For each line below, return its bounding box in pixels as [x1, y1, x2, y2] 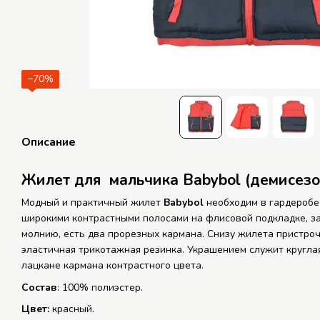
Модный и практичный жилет [21, 196, 164, 210]
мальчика [105, 170, 183, 191]
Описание [21, 134, 76, 151]
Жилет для [21, 170, 105, 191]
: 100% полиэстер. [57, 280, 143, 294]
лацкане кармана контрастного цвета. [21, 259, 206, 273]
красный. [49, 302, 94, 316]
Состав [21, 280, 57, 294]
